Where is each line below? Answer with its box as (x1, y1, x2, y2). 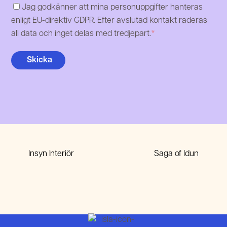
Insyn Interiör (28, 150, 74, 159)
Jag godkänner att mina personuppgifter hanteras (21, 3, 203, 12)
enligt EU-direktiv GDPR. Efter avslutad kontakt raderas (11, 16, 208, 25)
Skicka (27, 56, 52, 65)
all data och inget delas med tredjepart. (11, 29, 152, 38)
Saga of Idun (154, 150, 199, 159)
